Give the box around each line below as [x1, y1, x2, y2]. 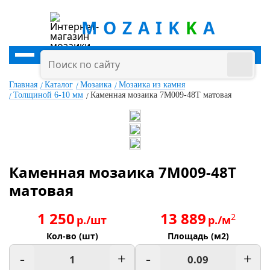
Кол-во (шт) [46, 230, 98, 242]
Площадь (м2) [167, 230, 229, 242]
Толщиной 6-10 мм [13, 90, 83, 99]
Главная [9, 80, 37, 89]
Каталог [45, 80, 73, 89]
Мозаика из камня [119, 80, 185, 89]
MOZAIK [81, 16, 186, 39]
